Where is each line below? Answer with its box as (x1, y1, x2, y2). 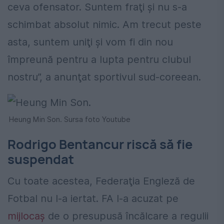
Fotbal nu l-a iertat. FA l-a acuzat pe (7, 192, 178, 205)
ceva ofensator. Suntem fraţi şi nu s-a (7, 1, 187, 13)
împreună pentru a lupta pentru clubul (7, 53, 191, 66)
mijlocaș (7, 210, 45, 222)
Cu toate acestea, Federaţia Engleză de (7, 175, 195, 187)
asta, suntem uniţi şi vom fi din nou (7, 36, 173, 48)
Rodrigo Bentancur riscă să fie (7, 135, 192, 153)
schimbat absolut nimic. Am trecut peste (7, 18, 201, 31)
